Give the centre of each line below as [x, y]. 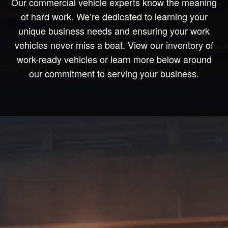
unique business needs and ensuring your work [114, 30]
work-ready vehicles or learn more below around [114, 59]
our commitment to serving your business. [114, 73]
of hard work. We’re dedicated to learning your [114, 16]
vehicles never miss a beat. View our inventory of [114, 45]
